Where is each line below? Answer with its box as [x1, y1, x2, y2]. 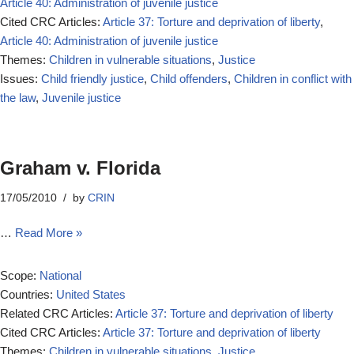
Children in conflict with [234, 72, 352, 85]
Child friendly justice [41, 72, 144, 85]
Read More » [15, 226, 82, 239]
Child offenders [150, 72, 228, 85]
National [40, 269, 81, 282]
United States [56, 288, 126, 301]
